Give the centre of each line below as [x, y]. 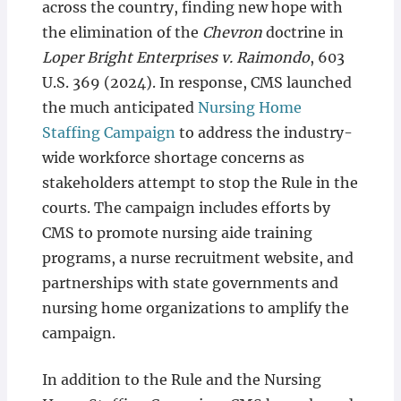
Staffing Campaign [108, 132]
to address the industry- [264, 132]
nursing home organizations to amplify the [195, 308]
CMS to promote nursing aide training [177, 233]
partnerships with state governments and [190, 283]
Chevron [232, 32]
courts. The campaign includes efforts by [186, 208]
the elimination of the [122, 32]
